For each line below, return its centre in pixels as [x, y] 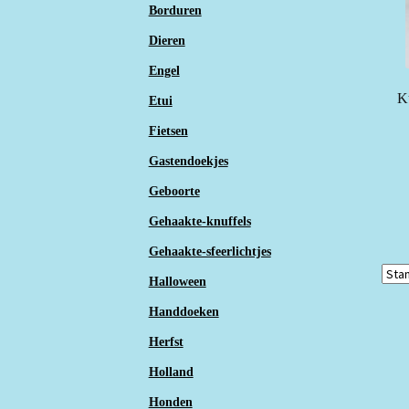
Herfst [166, 341]
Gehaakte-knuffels [199, 221]
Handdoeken [184, 311]
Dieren [167, 40]
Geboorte [174, 191]
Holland [171, 372]
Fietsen [168, 131]
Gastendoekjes [188, 161]
